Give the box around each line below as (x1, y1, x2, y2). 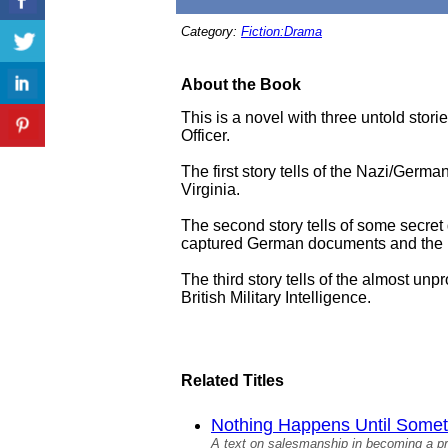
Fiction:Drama (241, 24, 322, 39)
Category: (181, 24, 241, 39)
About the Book (181, 76, 301, 93)
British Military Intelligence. (181, 289, 371, 306)
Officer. (181, 127, 230, 144)
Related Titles (181, 372, 284, 389)
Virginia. (181, 181, 240, 198)
